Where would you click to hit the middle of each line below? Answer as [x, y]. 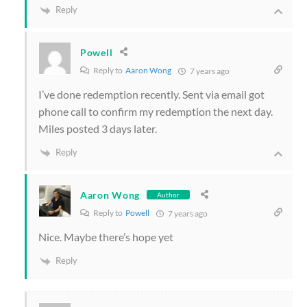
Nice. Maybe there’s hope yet [106, 237]
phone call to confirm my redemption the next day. [156, 112]
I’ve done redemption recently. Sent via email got [151, 95]
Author [168, 195]
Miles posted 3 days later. [98, 129]
